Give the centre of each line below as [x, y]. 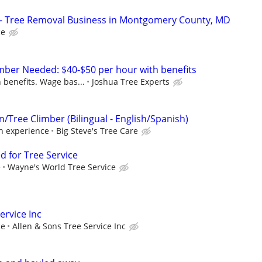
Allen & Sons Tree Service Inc [69, 226]
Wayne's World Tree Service [62, 167]
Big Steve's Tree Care [97, 130]
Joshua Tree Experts [131, 81]
